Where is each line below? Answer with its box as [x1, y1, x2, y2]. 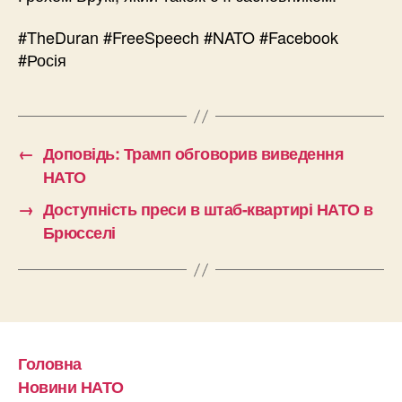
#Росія [18, 48, 66, 72]
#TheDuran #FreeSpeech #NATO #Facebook [18, 25, 338, 49]
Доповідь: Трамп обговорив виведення [42, 142, 345, 166]
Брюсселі [42, 221, 116, 245]
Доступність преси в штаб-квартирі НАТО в [42, 197, 373, 222]
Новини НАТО [18, 375, 124, 399]
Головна [18, 351, 82, 375]
